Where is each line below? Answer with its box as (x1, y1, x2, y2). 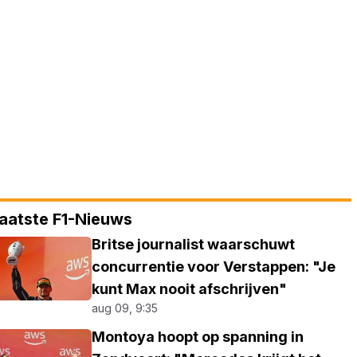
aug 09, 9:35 (92, 301, 159, 315)
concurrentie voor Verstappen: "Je (92, 258, 336, 275)
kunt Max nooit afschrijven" (92, 280, 288, 297)
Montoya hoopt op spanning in (92, 328, 304, 345)
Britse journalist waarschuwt (92, 236, 296, 253)
